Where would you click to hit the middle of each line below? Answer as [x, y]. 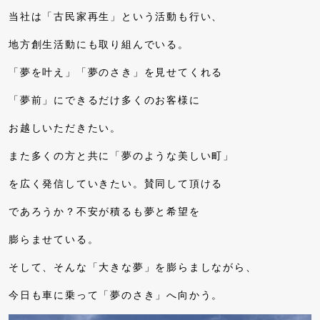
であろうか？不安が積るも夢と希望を [105, 211]
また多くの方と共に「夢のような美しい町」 [121, 156]
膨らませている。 [54, 239]
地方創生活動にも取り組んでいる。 [99, 44]
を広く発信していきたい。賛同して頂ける [116, 184]
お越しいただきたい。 [65, 128]
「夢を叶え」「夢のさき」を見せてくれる [116, 72]
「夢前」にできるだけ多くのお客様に [105, 100]
